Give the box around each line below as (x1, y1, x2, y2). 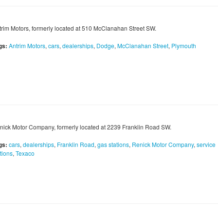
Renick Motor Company (132, 140, 194, 149)
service (197, 140, 216, 149)
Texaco (16, 149, 35, 158)
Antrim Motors (9, 41, 45, 50)
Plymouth (171, 41, 196, 50)
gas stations (97, 140, 129, 149)
